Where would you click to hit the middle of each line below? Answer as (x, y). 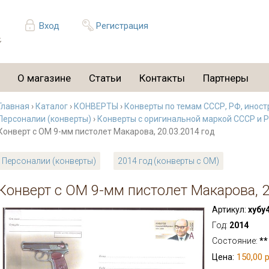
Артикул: (229, 210)
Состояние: (235, 241)
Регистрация (122, 26)
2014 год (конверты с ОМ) (168, 161)
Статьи (105, 78)
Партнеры (226, 78)
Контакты (162, 78)
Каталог (52, 106)
